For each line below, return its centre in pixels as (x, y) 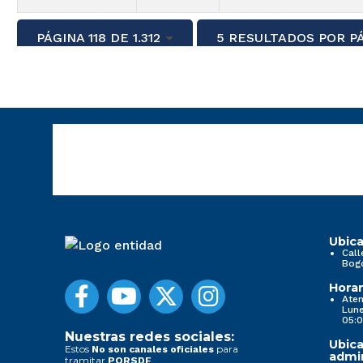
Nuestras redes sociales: (149, 337)
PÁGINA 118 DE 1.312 (98, 37)
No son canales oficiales (153, 350)
